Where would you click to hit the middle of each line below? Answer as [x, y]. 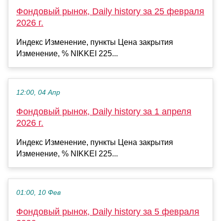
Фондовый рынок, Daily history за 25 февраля [110, 12]
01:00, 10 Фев [38, 193]
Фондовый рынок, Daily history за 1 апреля [104, 112]
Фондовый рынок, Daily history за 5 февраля [108, 212]
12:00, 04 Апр [38, 93]
